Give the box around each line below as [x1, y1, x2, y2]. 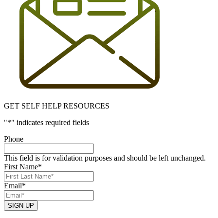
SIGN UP [8, 201, 34, 209]
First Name [4, 162, 38, 171]
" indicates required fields [11, 118, 89, 127]
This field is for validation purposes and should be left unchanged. [4, 153, 206, 162]
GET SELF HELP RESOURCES [4, 101, 109, 110]
